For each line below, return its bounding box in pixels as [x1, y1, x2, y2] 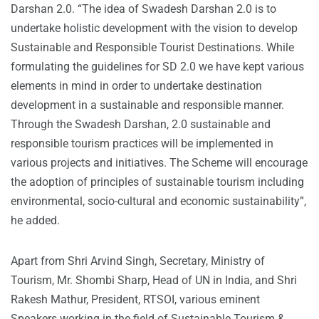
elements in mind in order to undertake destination [11, 79, 262, 93]
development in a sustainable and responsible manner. [11, 98, 284, 112]
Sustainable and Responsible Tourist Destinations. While [11, 41, 294, 54]
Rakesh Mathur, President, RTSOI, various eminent [11, 293, 260, 306]
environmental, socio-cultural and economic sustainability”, [11, 194, 306, 208]
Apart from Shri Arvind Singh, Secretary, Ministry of [11, 254, 265, 268]
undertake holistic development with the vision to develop [11, 21, 298, 35]
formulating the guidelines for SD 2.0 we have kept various [11, 60, 304, 73]
